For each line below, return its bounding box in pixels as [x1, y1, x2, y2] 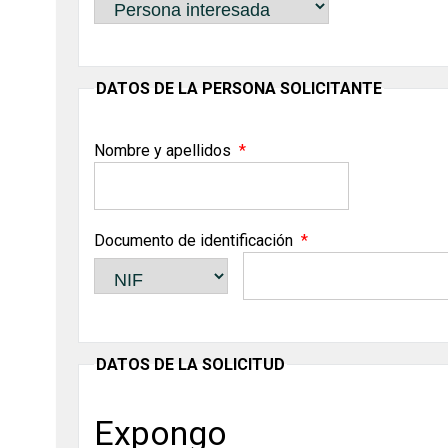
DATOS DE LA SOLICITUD [96, 354, 286, 374]
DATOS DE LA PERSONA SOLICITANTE [96, 78, 383, 98]
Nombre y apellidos [94, 140, 232, 160]
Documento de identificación [94, 230, 294, 250]
